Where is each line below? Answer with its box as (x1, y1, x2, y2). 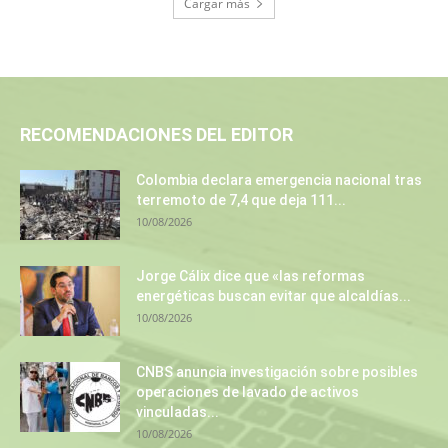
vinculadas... (136, 403, 219, 420)
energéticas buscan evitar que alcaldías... (136, 287, 411, 304)
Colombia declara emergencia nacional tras (136, 171, 422, 188)
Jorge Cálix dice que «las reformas (136, 267, 365, 284)
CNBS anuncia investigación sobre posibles (136, 363, 418, 380)
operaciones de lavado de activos (136, 383, 359, 400)
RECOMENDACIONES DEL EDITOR (20, 123, 293, 145)
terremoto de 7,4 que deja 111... (136, 191, 346, 208)
